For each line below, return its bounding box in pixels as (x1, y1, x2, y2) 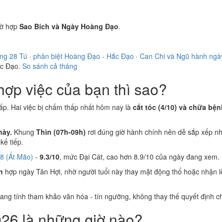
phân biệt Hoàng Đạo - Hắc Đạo (33, 51, 134, 61)
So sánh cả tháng (22, 61, 77, 71)
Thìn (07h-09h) (36, 127, 86, 137)
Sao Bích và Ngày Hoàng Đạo (19, 21, 118, 31)
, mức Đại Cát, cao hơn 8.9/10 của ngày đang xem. (59, 152, 220, 162)
